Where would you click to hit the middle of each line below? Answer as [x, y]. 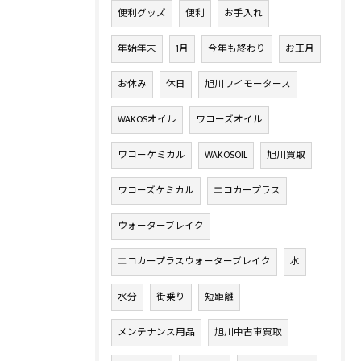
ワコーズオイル [229, 120]
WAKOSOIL [226, 156]
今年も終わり [237, 49]
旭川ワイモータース [248, 85]
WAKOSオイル [147, 120]
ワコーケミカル [151, 156]
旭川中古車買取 [248, 333]
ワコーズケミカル [156, 191]
